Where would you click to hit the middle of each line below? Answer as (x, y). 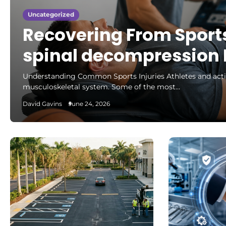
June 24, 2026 (89, 104)
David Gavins (42, 104)
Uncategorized (51, 15)
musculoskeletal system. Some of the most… (101, 87)
